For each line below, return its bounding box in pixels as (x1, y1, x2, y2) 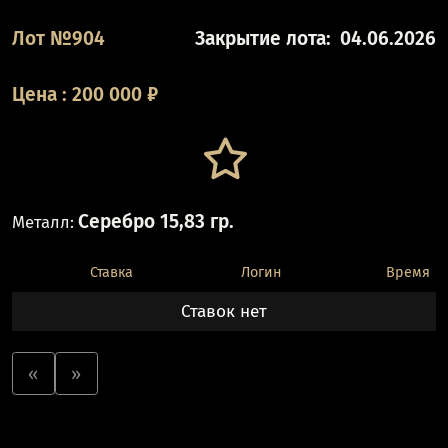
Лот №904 (11, 27, 105, 51)
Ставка (89, 264, 133, 282)
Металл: (11, 211, 74, 232)
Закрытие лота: (195, 27, 332, 51)
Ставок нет (180, 301, 267, 323)
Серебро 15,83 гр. (77, 209, 234, 233)
